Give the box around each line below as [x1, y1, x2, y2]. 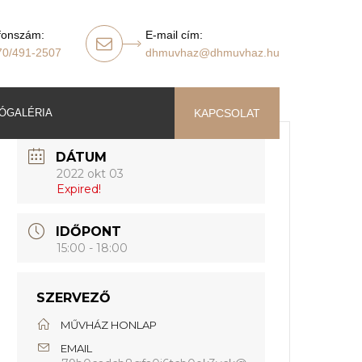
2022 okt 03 [57, 166, 124, 181]
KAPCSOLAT [194, 107, 260, 120]
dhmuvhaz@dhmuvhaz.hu [145, 46, 280, 59]
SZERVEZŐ [36, 290, 112, 306]
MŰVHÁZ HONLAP [61, 318, 158, 332]
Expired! [57, 181, 102, 196]
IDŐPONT [56, 224, 122, 240]
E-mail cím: [145, 28, 203, 41]
